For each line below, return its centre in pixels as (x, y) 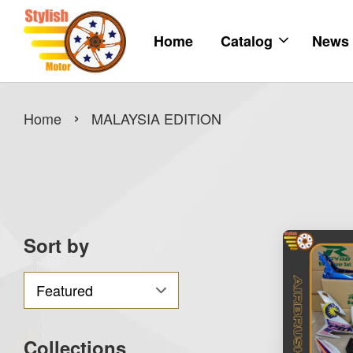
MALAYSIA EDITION (156, 119)
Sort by (56, 245)
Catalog (247, 41)
